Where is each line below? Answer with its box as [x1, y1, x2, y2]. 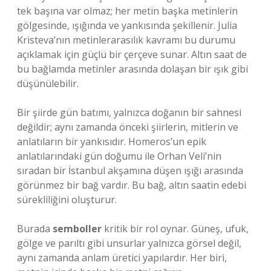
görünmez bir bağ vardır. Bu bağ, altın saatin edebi [17, 178, 246, 192]
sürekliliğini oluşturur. [17, 193, 117, 206]
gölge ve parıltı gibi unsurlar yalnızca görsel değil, [17, 237, 241, 250]
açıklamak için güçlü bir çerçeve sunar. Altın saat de [17, 48, 247, 61]
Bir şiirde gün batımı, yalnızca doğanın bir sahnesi [17, 106, 241, 119]
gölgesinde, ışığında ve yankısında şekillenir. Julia [17, 19, 237, 32]
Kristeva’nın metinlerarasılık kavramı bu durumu [17, 33, 235, 47]
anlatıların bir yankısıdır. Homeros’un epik [17, 135, 206, 148]
